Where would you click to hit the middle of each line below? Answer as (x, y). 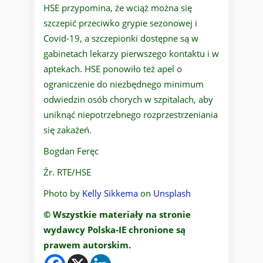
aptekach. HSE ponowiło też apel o (113, 69)
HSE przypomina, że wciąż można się (118, 8)
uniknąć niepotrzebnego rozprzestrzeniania (131, 115)
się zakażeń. (68, 130)
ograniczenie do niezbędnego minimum (124, 84)
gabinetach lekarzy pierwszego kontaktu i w (131, 54)
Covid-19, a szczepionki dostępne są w (121, 38)
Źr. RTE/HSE (67, 172)
